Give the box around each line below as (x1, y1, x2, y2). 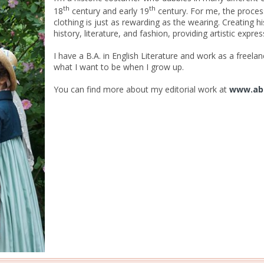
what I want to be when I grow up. (54, 61, 184, 72)
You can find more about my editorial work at (54, 83, 229, 95)
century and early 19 (70, 5, 149, 16)
